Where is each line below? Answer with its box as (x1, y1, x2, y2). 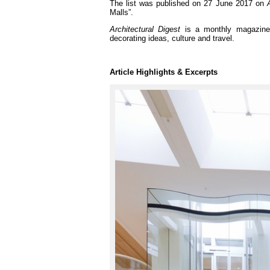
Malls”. (110, 8, 133, 17)
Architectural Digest (110, 25, 181, 34)
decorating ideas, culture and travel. (110, 34, 234, 43)
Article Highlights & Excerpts (110, 67, 218, 77)
